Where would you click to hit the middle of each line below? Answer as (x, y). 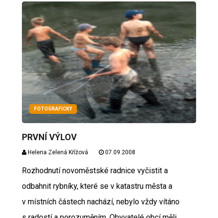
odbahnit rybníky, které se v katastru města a (97, 186)
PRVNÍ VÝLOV (49, 137)
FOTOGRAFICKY (53, 109)
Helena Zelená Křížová (57, 152)
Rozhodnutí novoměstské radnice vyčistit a (95, 171)
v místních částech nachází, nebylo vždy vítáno (100, 202)
